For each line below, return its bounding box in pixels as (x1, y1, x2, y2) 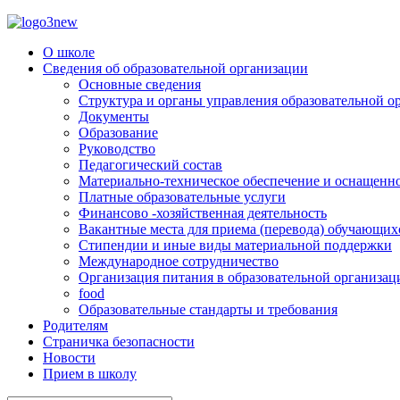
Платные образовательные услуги (79, 189, 286, 204)
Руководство (79, 141, 155, 156)
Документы (79, 109, 149, 124)
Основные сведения (79, 77, 201, 92)
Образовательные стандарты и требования (79, 302, 337, 317)
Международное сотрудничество (79, 254, 279, 269)
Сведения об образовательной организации (43, 61, 308, 76)
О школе (43, 45, 95, 60)
